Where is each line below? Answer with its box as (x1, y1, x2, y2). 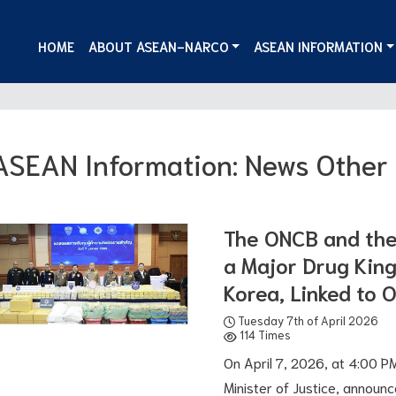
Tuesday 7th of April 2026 (234, 312, 378, 328)
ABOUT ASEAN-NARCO (88, 36, 229, 55)
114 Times (236, 327, 291, 343)
